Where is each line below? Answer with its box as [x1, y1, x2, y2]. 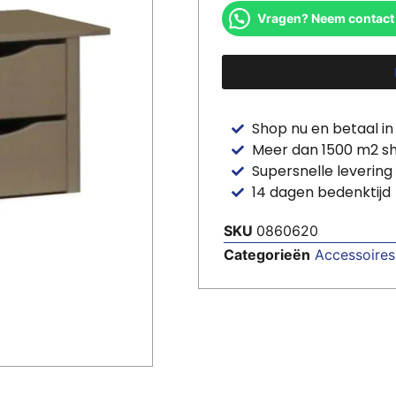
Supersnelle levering [251, 160, 392, 181]
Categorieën [223, 245, 310, 263]
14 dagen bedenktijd [251, 181, 391, 202]
